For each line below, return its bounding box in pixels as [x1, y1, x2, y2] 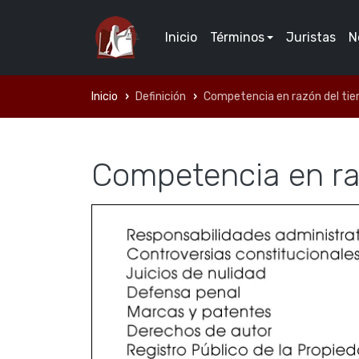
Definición [135, 90, 186, 103]
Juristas [286, 30, 337, 45]
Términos [210, 30, 264, 45]
